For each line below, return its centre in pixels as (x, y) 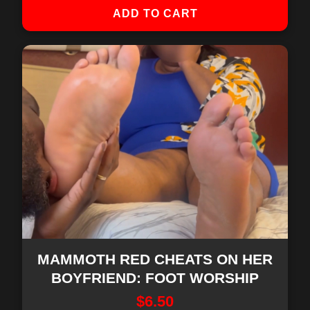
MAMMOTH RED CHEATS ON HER (155, 259)
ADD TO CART (155, 13)
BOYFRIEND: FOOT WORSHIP (155, 278)
